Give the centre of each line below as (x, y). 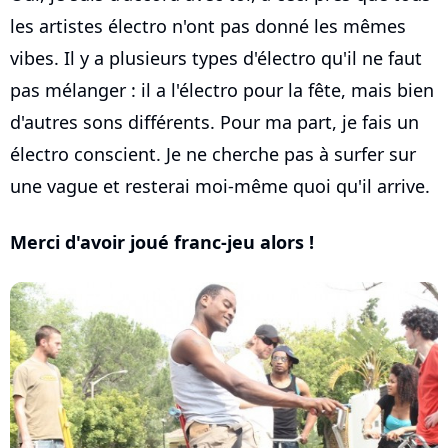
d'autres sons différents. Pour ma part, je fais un (214, 122)
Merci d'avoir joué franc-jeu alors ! (162, 242)
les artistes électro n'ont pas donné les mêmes (208, 26)
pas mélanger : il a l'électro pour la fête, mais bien (222, 90)
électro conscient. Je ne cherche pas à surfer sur (213, 154)
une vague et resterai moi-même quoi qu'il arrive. (220, 186)
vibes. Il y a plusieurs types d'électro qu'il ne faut (216, 58)
